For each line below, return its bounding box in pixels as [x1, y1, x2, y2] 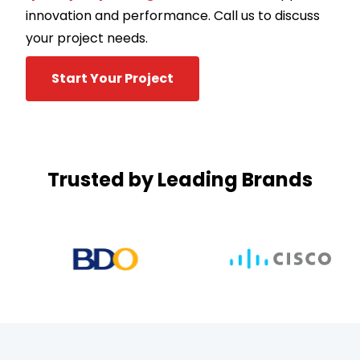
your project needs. [26, 29, 148, 48]
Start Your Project [51, 69, 174, 88]
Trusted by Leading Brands [47, 166, 313, 194]
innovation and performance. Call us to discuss [26, 6, 320, 26]
